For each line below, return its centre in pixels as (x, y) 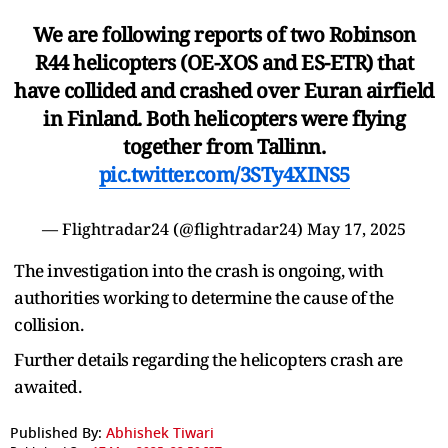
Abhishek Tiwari (160, 434)
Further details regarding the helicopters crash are (208, 360)
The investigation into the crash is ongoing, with (199, 271)
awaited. (49, 387)
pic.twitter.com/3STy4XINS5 (224, 175)
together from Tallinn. (224, 147)
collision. (50, 325)
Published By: (56, 434)
